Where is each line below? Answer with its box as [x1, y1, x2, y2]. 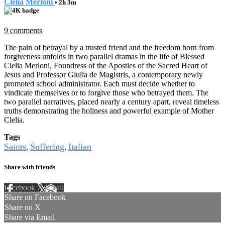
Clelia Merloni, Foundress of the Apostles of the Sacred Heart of [4, 61, 207, 70]
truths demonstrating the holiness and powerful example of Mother [4, 106, 214, 115]
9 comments [4, 26, 42, 35]
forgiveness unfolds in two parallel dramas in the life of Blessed [4, 52, 204, 61]
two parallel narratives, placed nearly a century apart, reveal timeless [4, 97, 219, 106]
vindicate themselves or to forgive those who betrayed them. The [4, 88, 208, 97]
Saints [4, 141, 26, 152]
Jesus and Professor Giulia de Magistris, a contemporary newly [4, 70, 203, 79]
